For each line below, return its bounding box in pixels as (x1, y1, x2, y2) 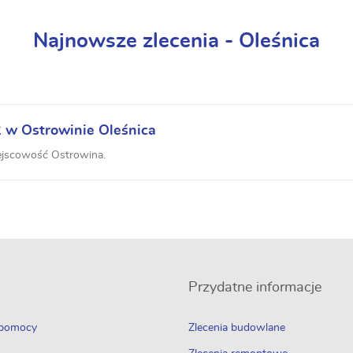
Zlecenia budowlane (188, 322, 285, 333)
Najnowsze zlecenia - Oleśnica (33, 31, 320, 51)
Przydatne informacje (188, 281, 321, 295)
